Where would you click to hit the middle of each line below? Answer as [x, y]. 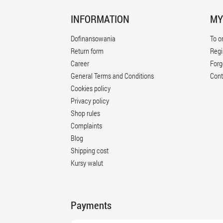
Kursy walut [87, 163]
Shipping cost [90, 150]
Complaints [86, 125]
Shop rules [85, 113]
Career [80, 63]
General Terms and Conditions [112, 76]
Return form [87, 51]
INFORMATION [100, 19]
